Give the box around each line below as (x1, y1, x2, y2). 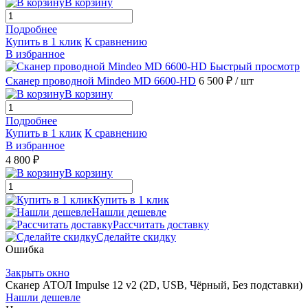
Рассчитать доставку (113, 218, 209, 230)
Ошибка (5, 243, 44, 255)
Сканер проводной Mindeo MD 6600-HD (5, 74, 196, 87)
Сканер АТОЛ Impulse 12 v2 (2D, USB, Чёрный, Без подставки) (5, 278, 302, 291)
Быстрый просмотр (210, 60, 300, 72)
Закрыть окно (5, 266, 69, 278)
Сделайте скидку (96, 230, 176, 243)
